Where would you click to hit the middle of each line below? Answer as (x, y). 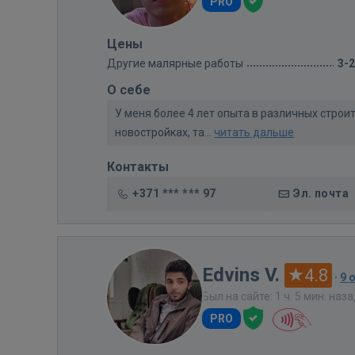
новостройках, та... (164, 132)
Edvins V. (241, 275)
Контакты (138, 166)
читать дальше (254, 132)
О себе (129, 90)
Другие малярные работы (175, 63)
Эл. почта (321, 193)
